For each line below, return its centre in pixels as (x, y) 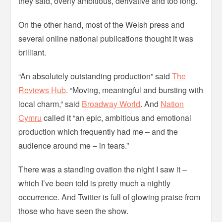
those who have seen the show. (74, 211)
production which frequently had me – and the (98, 132)
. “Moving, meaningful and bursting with (135, 90)
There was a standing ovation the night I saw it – (103, 169)
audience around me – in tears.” (74, 146)
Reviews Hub (42, 90)
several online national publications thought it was (106, 39)
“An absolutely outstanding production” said (95, 76)
